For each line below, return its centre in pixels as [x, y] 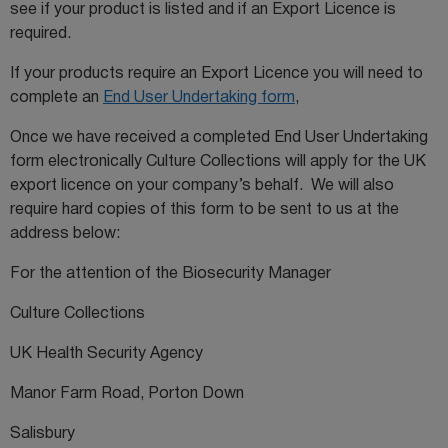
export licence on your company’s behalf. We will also [202, 185]
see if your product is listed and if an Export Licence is [203, 9]
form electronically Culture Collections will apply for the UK [218, 161]
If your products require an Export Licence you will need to [216, 73]
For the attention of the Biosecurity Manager [170, 273]
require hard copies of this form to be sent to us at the [204, 209]
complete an [56, 97]
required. [40, 33]
